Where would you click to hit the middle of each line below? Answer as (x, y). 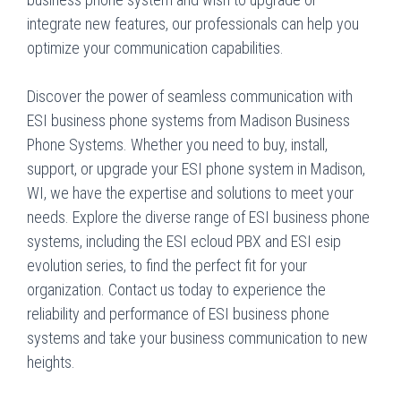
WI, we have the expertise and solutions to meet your (190, 193)
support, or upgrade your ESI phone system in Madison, (196, 169)
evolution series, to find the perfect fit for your (167, 265)
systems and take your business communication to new (197, 338)
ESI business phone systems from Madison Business (188, 120)
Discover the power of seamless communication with (190, 96)
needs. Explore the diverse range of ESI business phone (198, 217)
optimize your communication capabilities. (155, 48)
